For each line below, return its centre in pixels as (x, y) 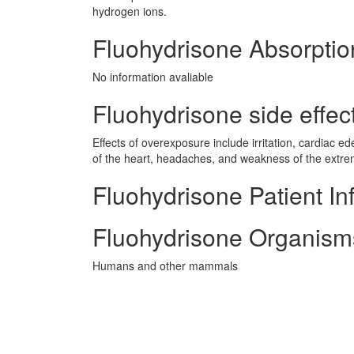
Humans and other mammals (165, 265)
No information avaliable (153, 77)
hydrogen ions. (130, 11)
